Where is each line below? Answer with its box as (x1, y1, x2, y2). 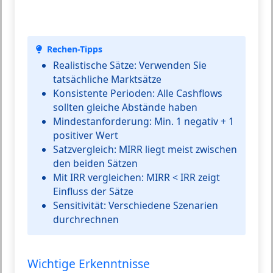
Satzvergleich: (53, 142, 116, 156)
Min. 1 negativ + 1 (152, 114, 234, 128)
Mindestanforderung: (53, 114, 152, 128)
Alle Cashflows (155, 86, 222, 100)
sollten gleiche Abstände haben (53, 100, 197, 114)
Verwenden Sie (136, 58, 207, 72)
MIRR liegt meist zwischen (116, 142, 237, 156)
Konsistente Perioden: (53, 86, 155, 100)
